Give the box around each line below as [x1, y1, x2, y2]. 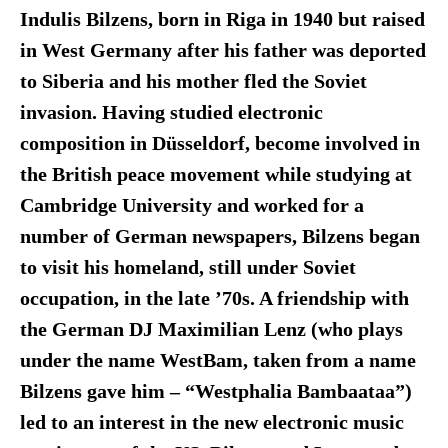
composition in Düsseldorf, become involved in [19, 132, 420, 154]
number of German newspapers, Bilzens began [19, 225, 420, 247]
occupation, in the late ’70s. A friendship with [19, 287, 409, 309]
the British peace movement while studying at [19, 163, 412, 185]
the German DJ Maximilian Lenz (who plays [19, 318, 403, 340]
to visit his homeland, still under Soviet [19, 256, 356, 278]
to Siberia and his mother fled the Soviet [19, 70, 367, 92]
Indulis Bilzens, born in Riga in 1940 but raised [19, 8, 425, 30]
